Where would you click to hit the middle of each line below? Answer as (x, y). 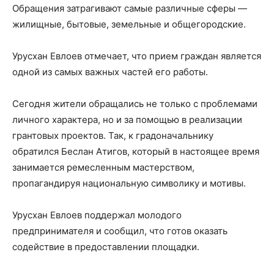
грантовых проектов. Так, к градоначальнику (113, 135)
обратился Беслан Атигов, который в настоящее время (136, 151)
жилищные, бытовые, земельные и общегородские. (129, 24)
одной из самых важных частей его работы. (110, 72)
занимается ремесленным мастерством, (103, 167)
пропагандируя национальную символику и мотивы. (129, 183)
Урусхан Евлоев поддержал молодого (97, 215)
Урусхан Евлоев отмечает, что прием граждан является (137, 56)
